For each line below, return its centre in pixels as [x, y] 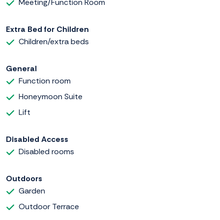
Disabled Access [37, 139]
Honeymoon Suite [51, 97]
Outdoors [24, 179]
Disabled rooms [46, 152]
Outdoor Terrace [49, 207]
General [21, 69]
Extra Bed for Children [47, 29]
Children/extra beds [54, 42]
